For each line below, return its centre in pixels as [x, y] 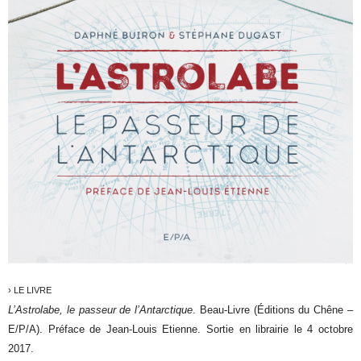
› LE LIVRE [30, 290]
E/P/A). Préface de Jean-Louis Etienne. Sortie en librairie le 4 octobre [180, 329]
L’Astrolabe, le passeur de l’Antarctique [101, 309]
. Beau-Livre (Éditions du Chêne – [273, 309]
